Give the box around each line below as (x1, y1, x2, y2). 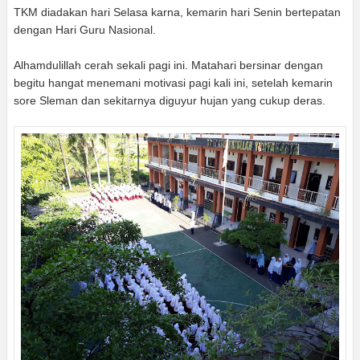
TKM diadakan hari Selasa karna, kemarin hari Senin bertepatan (14, 5, 341, 18)
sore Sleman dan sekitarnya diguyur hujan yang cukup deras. (14, 93, 325, 107)
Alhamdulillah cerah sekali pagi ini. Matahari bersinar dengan (14, 58, 323, 72)
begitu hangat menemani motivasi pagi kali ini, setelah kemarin (14, 76, 333, 89)
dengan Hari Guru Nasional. (14, 22, 156, 36)
